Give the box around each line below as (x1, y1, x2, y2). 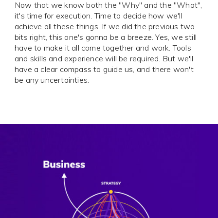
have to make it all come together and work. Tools (15, 43, 191, 53)
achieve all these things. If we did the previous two (15, 21, 195, 32)
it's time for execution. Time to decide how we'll (15, 11, 182, 21)
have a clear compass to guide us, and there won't (15, 64, 194, 74)
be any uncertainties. (15, 75, 90, 85)
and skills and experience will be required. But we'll (15, 54, 194, 64)
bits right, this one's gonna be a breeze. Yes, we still (15, 32, 197, 42)
